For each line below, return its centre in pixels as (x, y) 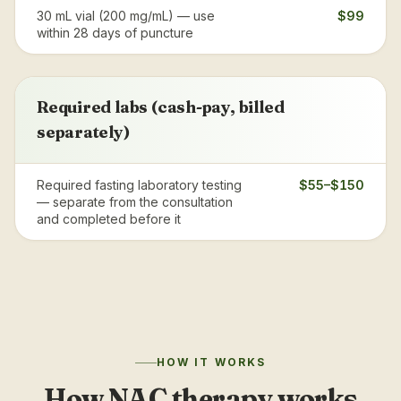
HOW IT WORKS (211, 362)
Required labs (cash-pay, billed (161, 107)
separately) (83, 132)
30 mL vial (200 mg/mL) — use (126, 16)
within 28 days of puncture (115, 33)
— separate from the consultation (135, 202)
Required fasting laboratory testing (139, 185)
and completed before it (109, 219)
